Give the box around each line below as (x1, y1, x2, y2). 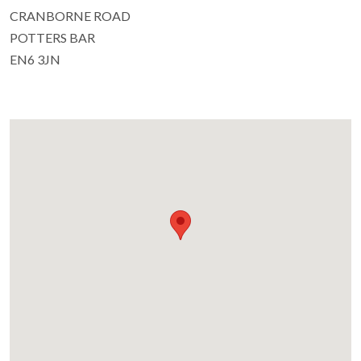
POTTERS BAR (10, 30, 95, 46)
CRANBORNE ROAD (10, 8, 131, 24)
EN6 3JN (10, 52, 60, 68)
